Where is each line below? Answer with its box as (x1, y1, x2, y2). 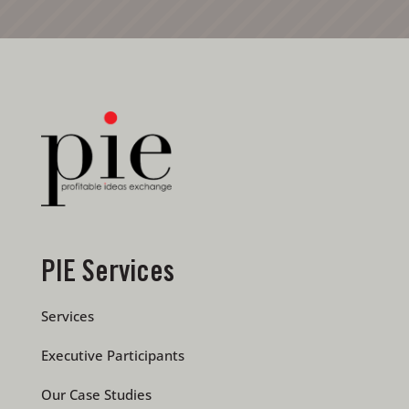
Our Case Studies (40, 384, 152, 404)
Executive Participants (40, 345, 184, 364)
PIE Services (40, 259, 174, 289)
